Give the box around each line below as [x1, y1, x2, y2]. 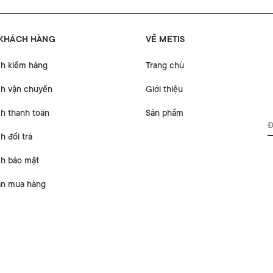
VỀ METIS [146, 34, 185, 44]
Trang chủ [146, 60, 184, 71]
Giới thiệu [146, 84, 183, 94]
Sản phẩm [146, 108, 183, 118]
